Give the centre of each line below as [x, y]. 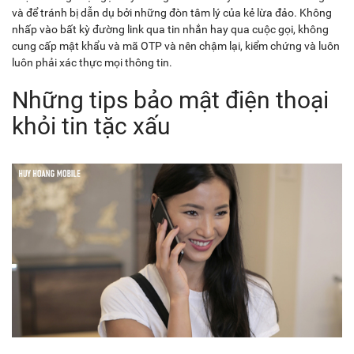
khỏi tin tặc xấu [91, 126]
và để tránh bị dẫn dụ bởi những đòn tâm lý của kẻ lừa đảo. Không [172, 13]
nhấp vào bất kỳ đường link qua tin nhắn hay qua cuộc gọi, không [170, 30]
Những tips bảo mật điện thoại [170, 100]
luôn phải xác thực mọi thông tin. [92, 63]
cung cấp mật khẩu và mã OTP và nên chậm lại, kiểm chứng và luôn [176, 46]
